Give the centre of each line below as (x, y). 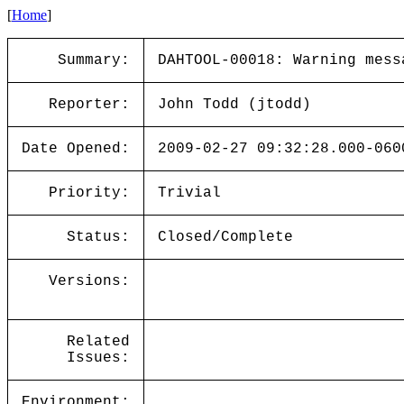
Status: (98, 237)
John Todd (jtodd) (234, 105)
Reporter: (89, 105)
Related (98, 342)
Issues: (98, 358)
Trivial (189, 193)
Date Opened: (76, 149)
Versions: (89, 281)
